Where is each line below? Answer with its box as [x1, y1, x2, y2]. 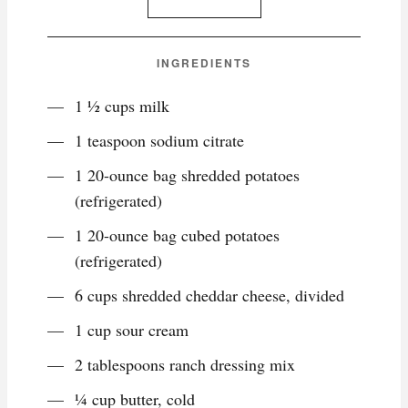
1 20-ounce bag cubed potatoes [75, 224, 280, 247]
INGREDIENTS [157, 55, 251, 72]
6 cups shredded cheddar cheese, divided [75, 284, 344, 307]
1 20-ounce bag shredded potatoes [75, 164, 300, 187]
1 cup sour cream [75, 319, 189, 342]
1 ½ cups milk [75, 95, 169, 117]
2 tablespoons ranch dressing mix [75, 353, 295, 376]
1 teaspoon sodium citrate [75, 129, 244, 152]
